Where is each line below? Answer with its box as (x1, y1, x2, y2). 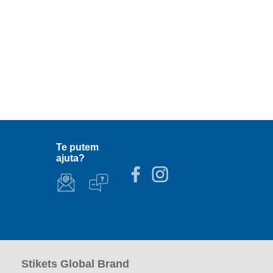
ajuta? (56, 153, 85, 164)
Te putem (56, 142, 99, 153)
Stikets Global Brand (21, 257, 129, 270)
